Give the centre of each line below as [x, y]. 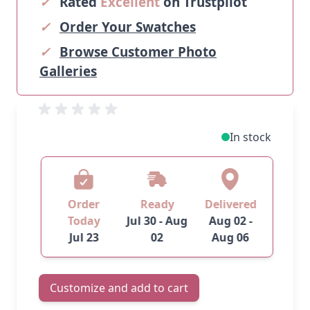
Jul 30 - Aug [155, 220]
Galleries [68, 71]
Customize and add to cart [119, 288]
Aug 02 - [228, 220]
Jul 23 [82, 237]
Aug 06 [228, 237]
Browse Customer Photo [138, 52]
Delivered [228, 204]
